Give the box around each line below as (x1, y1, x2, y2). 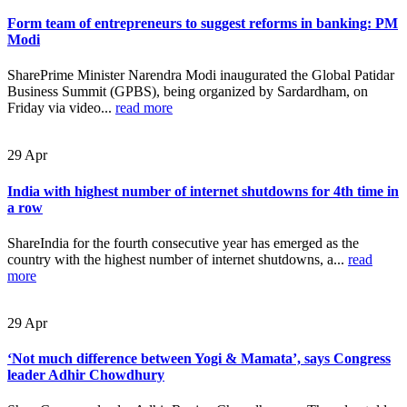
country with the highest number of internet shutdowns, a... (7, 251, 348, 267)
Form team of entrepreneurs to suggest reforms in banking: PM (7, 15, 398, 32)
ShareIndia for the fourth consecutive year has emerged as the (7, 234, 359, 251)
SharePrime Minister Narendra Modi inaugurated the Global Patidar (7, 67, 394, 84)
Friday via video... (7, 100, 115, 116)
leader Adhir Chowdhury (7, 367, 164, 383)
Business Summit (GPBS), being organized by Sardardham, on (7, 84, 368, 100)
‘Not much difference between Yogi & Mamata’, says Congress (7, 351, 391, 367)
